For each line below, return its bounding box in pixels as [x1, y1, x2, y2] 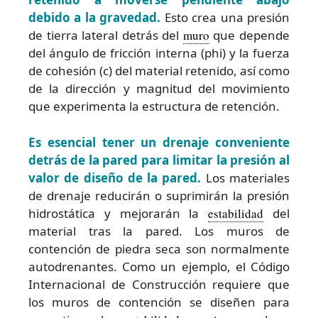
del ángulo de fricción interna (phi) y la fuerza [28, 45, 290, 62]
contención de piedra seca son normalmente [28, 240, 290, 257]
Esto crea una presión [160, 9, 290, 26]
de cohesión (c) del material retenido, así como [28, 62, 290, 79]
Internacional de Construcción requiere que [28, 275, 290, 292]
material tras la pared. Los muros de [28, 222, 290, 239]
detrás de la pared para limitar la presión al [28, 151, 290, 168]
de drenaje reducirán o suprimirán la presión [28, 187, 290, 204]
